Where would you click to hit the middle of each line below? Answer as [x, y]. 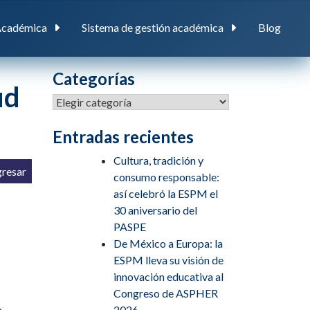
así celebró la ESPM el [166, 193]
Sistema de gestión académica [153, 27]
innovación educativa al [168, 276]
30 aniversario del [155, 210]
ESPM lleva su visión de [168, 260]
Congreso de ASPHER [166, 293]
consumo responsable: [166, 177]
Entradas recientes [123, 137]
